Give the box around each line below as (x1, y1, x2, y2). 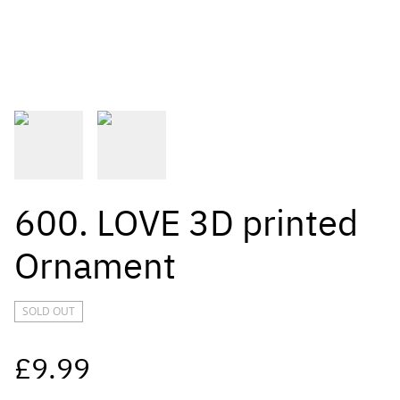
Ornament (14, 242, 176, 289)
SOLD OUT (22, 304, 75, 320)
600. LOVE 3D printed (14, 199, 358, 246)
